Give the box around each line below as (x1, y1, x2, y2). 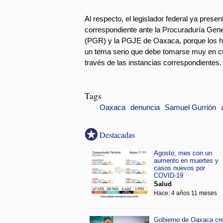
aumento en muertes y (154, 156, 219, 164)
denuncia (130, 103, 160, 111)
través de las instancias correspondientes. (85, 58, 222, 67)
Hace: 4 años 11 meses (154, 189, 217, 197)
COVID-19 (154, 171, 183, 179)
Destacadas (100, 129, 135, 140)
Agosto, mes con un (154, 149, 212, 157)
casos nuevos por (154, 164, 205, 172)
